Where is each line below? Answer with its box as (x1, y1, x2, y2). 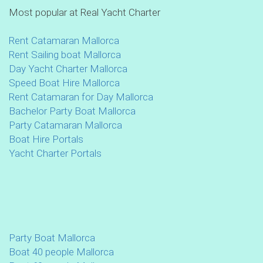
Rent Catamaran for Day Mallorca (9, 91, 153, 103)
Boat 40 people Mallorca (9, 246, 114, 258)
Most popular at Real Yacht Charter (9, 6, 160, 19)
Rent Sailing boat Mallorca (9, 49, 121, 61)
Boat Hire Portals (9, 133, 83, 146)
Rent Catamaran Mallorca (9, 35, 119, 47)
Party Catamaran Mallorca (9, 119, 122, 131)
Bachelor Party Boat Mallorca (9, 105, 136, 117)
